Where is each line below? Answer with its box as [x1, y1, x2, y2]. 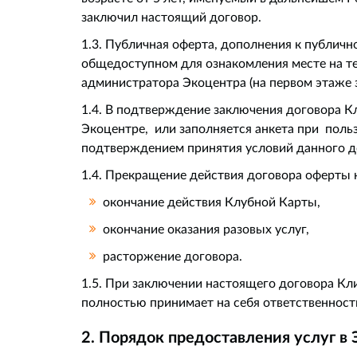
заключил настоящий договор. [81, 9, 261, 25]
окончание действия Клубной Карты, [103, 194, 320, 210]
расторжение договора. [103, 248, 242, 264]
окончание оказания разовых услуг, [103, 221, 309, 237]
